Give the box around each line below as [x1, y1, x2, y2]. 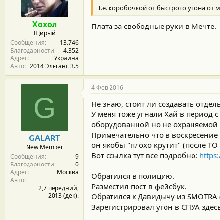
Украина [54, 54, 79, 62]
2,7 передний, [38, 183, 79, 192]
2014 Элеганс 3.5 [30, 61, 79, 70]
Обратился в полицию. [91, 170, 174, 181]
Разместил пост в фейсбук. [91, 181, 187, 191]
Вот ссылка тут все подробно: [91, 150, 199, 160]
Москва [57, 167, 79, 176]
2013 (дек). [48, 191, 79, 200]
